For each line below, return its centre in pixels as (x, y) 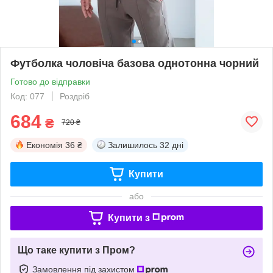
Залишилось (133, 145)
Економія (44, 145)
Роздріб (75, 96)
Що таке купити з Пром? (76, 250)
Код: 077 (27, 96)
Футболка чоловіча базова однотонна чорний (135, 63)
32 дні (172, 145)
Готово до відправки (50, 81)
